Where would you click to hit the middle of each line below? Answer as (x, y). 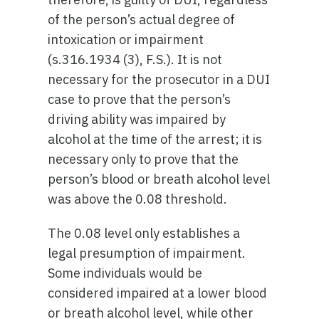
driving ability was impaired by (137, 119)
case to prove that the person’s (140, 99)
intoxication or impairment (126, 40)
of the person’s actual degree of (142, 20)
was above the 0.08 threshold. (138, 199)
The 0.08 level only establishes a (144, 233)
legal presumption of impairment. (147, 253)
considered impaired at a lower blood (158, 293)
